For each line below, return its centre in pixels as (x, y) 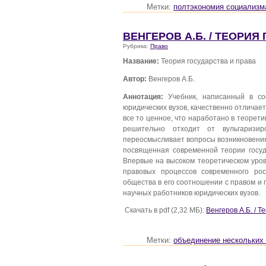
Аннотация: (143, 96)
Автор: (135, 79)
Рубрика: (137, 46)
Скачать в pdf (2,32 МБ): (164, 210)
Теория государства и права (208, 61)
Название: (141, 61)
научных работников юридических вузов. (191, 192)
